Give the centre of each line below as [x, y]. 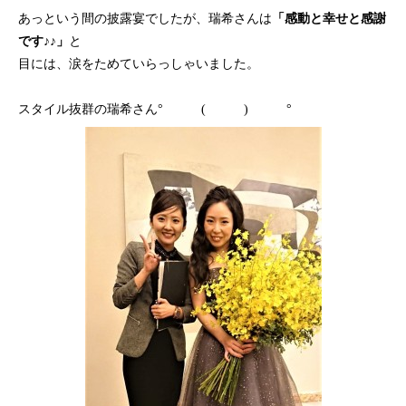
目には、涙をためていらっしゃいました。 [139, 64]
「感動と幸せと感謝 [329, 19]
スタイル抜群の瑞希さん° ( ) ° [155, 109]
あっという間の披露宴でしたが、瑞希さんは [145, 19]
